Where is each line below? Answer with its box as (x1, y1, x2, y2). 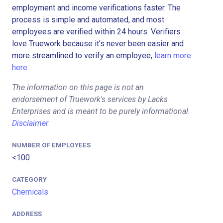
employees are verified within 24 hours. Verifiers (12, 26, 181, 36)
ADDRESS (12, 210, 42, 218)
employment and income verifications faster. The (12, 2, 181, 12)
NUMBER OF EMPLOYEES (12, 141, 91, 149)
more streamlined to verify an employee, (12, 50, 154, 60)
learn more (154, 50, 191, 60)
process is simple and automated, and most (12, 14, 164, 24)
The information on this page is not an (12, 82, 144, 92)
